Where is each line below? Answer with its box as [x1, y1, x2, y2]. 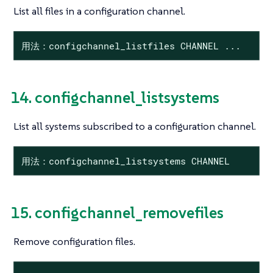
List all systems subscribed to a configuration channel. [13, 119, 256, 133]
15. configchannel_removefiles [10, 203, 224, 223]
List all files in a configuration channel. [13, 4, 185, 18]
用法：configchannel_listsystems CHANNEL [21, 154, 230, 167]
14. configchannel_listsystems [10, 88, 219, 108]
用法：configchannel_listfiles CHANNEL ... [21, 39, 241, 52]
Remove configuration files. [13, 235, 135, 249]
